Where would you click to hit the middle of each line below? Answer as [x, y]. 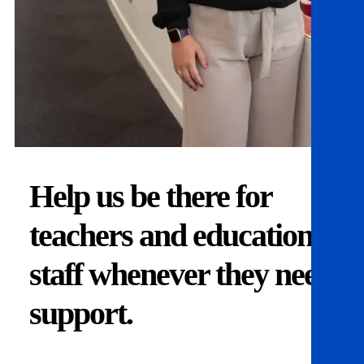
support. [81, 314]
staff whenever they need [181, 275]
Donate [72, 353]
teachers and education [171, 236]
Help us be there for [150, 197]
